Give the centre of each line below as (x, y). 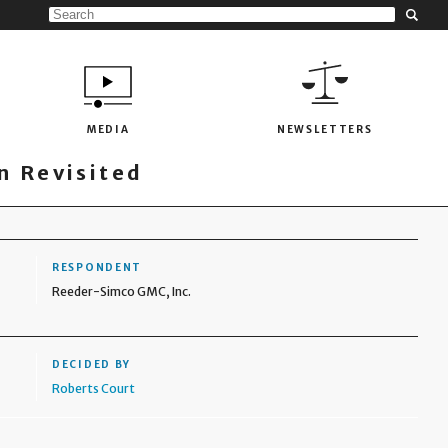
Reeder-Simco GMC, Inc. (122, 291)
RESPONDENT (97, 267)
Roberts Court (94, 388)
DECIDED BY (92, 364)
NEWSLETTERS (324, 129)
